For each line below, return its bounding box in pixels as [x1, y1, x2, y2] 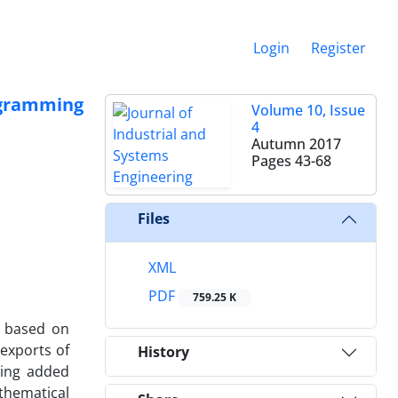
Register [311, 37, 366, 58]
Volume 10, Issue [251, 99, 365, 120]
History [138, 342, 189, 362]
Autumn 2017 [251, 133, 341, 154]
